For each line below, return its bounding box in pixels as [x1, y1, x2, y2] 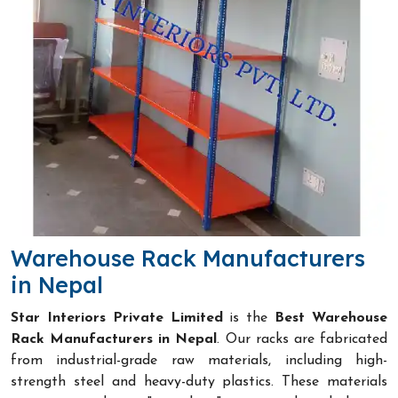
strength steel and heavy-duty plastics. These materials [11, 374, 387, 389]
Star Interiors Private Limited [11, 310, 223, 325]
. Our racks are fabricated [217, 331, 388, 346]
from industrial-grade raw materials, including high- [11, 353, 387, 368]
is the [222, 310, 275, 325]
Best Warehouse [275, 310, 388, 325]
